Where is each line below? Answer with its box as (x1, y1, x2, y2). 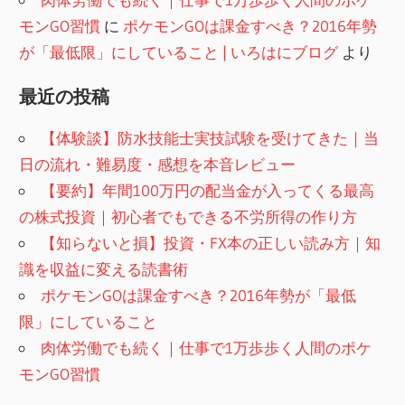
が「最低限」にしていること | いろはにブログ (19, 42, 339, 61)
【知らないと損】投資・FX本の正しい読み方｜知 (41, 233, 381, 253)
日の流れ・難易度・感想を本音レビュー (19, 155, 297, 174)
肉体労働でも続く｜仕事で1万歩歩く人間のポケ (41, 338, 372, 358)
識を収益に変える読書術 (19, 259, 189, 279)
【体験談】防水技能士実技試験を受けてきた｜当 (41, 128, 380, 148)
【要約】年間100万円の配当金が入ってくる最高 (41, 181, 375, 201)
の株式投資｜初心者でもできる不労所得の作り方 (19, 207, 358, 227)
